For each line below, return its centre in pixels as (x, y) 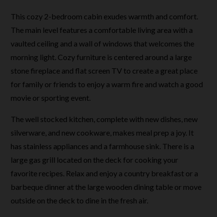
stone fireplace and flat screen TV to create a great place (104, 70)
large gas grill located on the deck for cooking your (95, 160)
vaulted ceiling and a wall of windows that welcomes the (103, 43)
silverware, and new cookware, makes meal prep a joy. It (102, 132)
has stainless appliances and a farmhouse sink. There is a (103, 146)
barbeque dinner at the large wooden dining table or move (106, 187)
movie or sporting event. (51, 98)
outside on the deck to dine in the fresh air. (80, 200)
